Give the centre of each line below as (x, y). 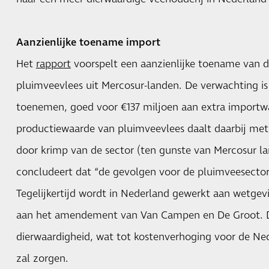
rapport (53, 64)
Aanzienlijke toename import (88, 42)
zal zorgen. (42, 258)
